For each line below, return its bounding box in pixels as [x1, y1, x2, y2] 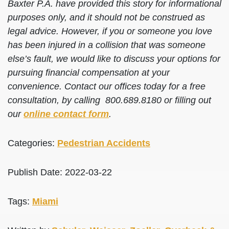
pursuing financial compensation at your [8, 67, 170, 78]
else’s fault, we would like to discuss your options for [8, 54, 220, 64]
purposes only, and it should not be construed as [8, 12, 205, 22]
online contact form [24, 109, 109, 119]
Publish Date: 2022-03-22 [8, 167, 112, 177]
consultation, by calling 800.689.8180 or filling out [8, 95, 211, 105]
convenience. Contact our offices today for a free [8, 81, 205, 91]
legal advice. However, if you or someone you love [8, 26, 212, 36]
